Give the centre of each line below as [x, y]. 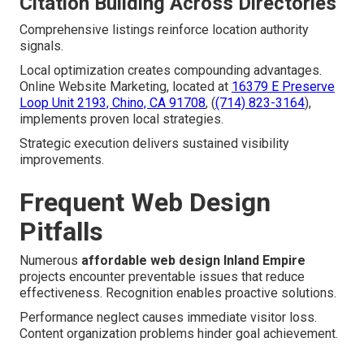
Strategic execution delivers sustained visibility [154, 144]
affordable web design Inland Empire [193, 261]
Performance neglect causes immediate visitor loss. [168, 318]
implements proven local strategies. [121, 119]
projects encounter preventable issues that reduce [162, 277]
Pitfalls [61, 232]
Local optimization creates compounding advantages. [171, 71]
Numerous [50, 261]
